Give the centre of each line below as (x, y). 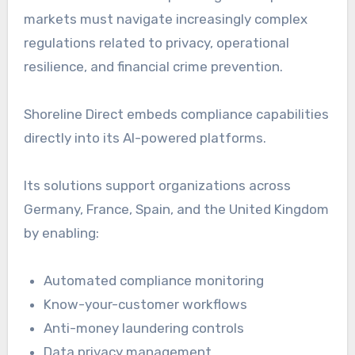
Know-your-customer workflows (146, 305)
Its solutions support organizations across (157, 186)
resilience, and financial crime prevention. (153, 67)
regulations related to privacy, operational (156, 43)
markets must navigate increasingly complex (165, 19)
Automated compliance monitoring (154, 281)
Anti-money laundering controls (144, 328)
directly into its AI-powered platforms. (145, 138)
